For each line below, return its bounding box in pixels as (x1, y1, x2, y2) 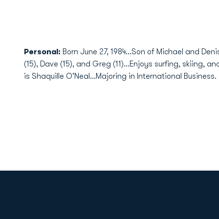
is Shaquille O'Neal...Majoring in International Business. (23, 72, 217, 81)
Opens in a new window (2, 199, 88, 208)
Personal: (23, 47, 61, 56)
